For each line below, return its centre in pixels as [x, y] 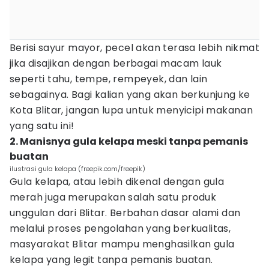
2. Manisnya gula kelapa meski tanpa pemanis [129, 141]
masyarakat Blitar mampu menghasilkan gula [122, 244]
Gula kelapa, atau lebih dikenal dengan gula [117, 182]
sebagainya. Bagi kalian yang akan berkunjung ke [130, 95]
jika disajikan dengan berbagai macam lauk [116, 63]
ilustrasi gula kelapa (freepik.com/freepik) [77, 169]
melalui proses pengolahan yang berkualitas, [120, 228]
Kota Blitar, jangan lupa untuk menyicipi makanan [131, 110]
